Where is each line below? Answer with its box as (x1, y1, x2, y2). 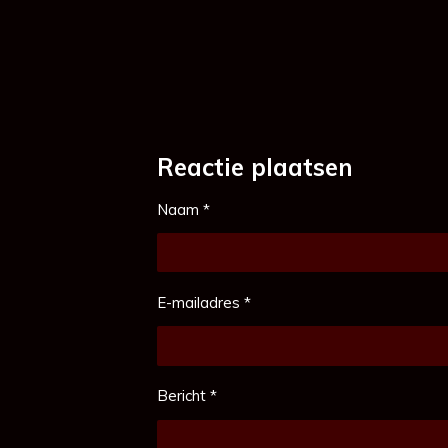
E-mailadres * (157, 293, 251, 312)
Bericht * (157, 386, 217, 406)
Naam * (157, 199, 210, 219)
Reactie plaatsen (157, 151, 353, 182)
